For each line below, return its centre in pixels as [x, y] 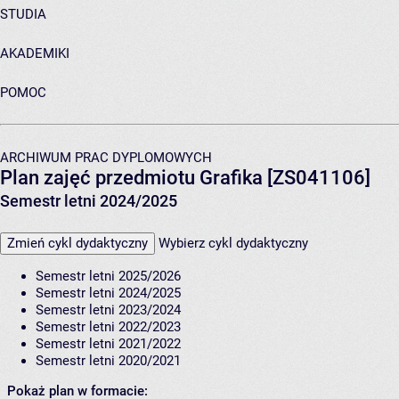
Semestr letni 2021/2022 [108, 343]
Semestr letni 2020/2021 [108, 360]
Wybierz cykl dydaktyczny [233, 243]
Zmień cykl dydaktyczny [77, 243]
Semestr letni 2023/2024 [108, 309]
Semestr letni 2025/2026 [108, 276]
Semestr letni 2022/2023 [108, 326]
